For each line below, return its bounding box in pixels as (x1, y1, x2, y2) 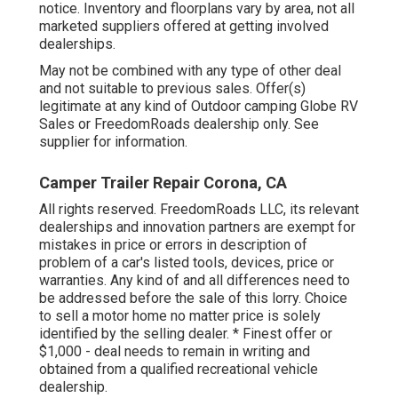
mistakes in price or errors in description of (39, 235, 307, 253)
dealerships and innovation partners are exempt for (39, 218, 355, 235)
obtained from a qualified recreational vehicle (39, 360, 318, 378)
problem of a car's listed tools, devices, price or (39, 253, 334, 271)
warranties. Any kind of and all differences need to (39, 271, 350, 289)
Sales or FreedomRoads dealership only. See (39, 115, 319, 132)
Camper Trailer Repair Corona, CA (39, 172, 287, 192)
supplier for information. (39, 132, 187, 150)
